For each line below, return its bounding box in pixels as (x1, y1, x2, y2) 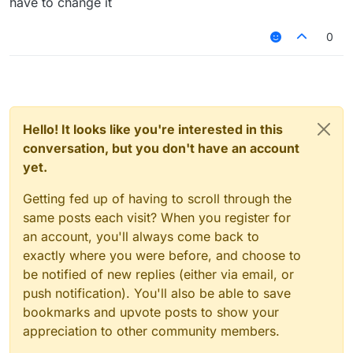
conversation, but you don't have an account (23, 140, 299, 157)
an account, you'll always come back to (23, 229, 259, 245)
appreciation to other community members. (23, 323, 280, 340)
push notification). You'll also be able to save (23, 285, 291, 302)
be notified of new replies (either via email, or (23, 266, 294, 283)
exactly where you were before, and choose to (23, 247, 301, 264)
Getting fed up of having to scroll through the (23, 191, 292, 207)
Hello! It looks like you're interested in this (23, 121, 283, 138)
